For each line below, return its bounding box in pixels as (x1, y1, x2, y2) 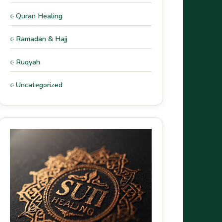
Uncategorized (16, 79, 62, 90)
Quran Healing (16, 11, 62, 21)
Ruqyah (16, 56, 40, 67)
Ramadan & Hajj (16, 34, 67, 44)
